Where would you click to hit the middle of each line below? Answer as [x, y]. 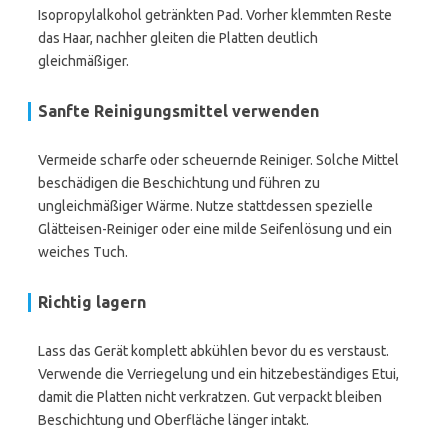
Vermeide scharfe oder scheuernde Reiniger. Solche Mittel [218, 160]
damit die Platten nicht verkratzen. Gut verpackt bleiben [210, 397]
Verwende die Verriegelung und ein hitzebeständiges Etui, [218, 374]
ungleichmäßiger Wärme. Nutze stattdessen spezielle [205, 206]
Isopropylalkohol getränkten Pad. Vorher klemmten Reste [215, 15]
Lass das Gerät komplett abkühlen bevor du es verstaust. [213, 351]
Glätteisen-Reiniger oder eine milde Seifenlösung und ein [215, 229]
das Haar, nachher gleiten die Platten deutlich [178, 38]
